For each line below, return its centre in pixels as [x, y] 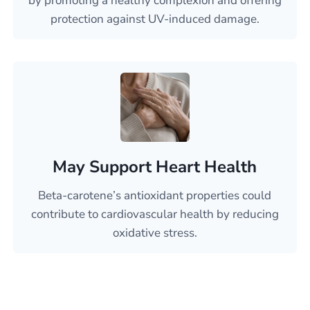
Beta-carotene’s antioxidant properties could [155, 195]
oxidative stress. [155, 233]
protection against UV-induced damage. [155, 19]
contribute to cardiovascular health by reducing [155, 214]
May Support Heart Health [155, 167]
